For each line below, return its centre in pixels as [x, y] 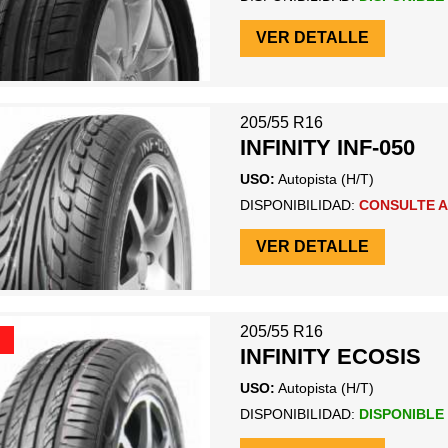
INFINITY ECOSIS [330, 357]
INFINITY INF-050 [327, 148]
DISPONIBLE [401, 413]
